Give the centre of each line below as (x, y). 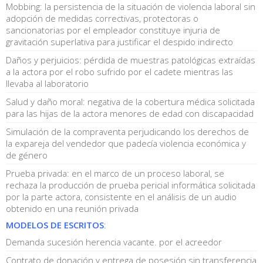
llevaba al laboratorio (47, 83)
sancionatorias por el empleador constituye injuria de (113, 30)
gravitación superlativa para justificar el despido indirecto (119, 41)
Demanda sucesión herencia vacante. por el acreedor (114, 242)
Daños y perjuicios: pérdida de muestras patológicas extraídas (131, 60)
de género (27, 155)
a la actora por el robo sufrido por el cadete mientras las (119, 71)
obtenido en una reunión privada (72, 208)
